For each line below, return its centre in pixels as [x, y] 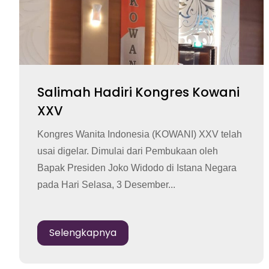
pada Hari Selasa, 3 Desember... [106, 184]
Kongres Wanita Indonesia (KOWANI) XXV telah [140, 134]
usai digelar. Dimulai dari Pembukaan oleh [128, 151]
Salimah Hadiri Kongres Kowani [138, 92]
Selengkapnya [83, 232]
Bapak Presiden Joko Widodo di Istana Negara [137, 168]
